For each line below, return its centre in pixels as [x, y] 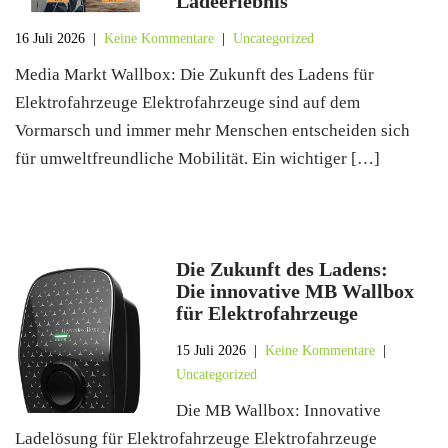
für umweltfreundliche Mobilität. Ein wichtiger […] [197, 158]
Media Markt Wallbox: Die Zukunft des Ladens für [194, 74]
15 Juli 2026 [211, 350]
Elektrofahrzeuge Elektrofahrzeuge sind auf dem [187, 102]
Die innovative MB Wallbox [295, 291]
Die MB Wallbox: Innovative [279, 410]
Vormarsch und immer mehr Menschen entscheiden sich [212, 130]
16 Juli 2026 [50, 38]
